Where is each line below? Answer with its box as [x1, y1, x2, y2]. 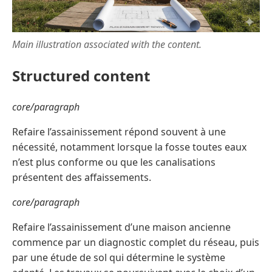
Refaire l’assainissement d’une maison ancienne [12, 220, 231, 234]
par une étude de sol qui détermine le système [12, 251, 225, 265]
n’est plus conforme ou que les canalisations [12, 155, 216, 169]
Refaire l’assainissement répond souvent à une [12, 125, 226, 139]
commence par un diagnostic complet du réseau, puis [12, 236, 259, 250]
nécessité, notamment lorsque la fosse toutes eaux [12, 140, 246, 154]
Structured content [12, 66, 150, 86]
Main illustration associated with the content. [12, 38, 202, 52]
